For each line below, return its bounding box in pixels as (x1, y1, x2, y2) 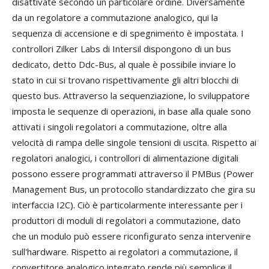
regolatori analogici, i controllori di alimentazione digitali (12, 152, 238, 165)
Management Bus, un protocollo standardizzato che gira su (12, 183, 255, 196)
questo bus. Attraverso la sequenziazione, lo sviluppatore (12, 89, 250, 102)
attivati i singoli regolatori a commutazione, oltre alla (12, 121, 227, 133)
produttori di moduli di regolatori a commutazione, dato (12, 214, 241, 227)
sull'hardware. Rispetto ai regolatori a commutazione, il (12, 246, 238, 258)
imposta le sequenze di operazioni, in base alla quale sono (12, 105, 251, 118)
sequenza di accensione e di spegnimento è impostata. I (12, 27, 244, 40)
